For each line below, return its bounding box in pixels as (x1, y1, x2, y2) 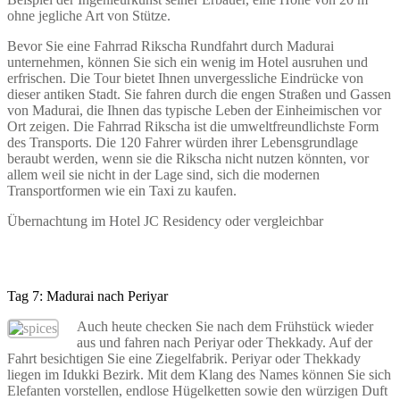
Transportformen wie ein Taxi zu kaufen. (7, 182, 237, 198)
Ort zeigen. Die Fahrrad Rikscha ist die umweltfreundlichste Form (7, 118, 379, 134)
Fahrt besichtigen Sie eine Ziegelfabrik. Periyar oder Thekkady (7, 350, 361, 366)
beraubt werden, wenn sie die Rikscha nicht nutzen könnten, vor (7, 150, 369, 166)
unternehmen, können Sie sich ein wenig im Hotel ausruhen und (7, 54, 368, 70)
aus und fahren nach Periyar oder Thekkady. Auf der (77, 334, 372, 350)
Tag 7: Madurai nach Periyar (7, 287, 168, 304)
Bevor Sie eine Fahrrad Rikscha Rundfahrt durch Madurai (7, 37, 334, 54)
